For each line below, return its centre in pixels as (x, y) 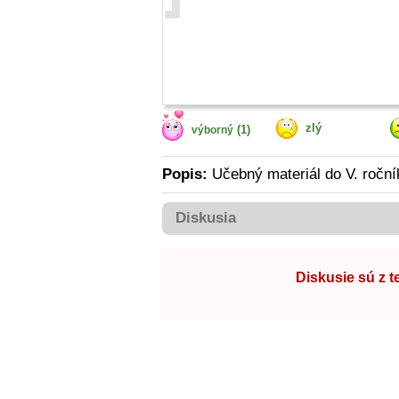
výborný (212, 130)
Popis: (185, 174)
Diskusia (206, 218)
